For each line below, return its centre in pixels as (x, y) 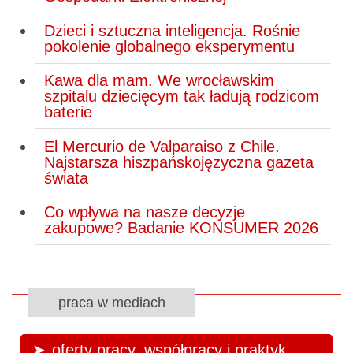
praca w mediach (111, 302)
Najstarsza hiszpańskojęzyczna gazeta (178, 162)
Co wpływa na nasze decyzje (144, 212)
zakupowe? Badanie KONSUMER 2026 (181, 228)
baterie (68, 112)
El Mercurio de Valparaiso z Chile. (162, 146)
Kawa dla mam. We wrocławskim (159, 81)
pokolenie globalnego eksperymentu (169, 46)
